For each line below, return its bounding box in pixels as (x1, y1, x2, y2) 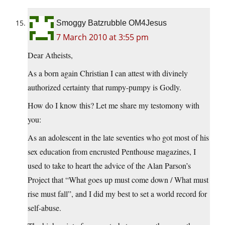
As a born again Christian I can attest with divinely (28, 67, 188, 78)
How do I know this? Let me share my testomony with (28, 99, 199, 110)
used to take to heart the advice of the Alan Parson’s (28, 160, 191, 171)
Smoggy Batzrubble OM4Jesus (56, 18, 167, 27)
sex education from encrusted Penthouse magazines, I (28, 146, 196, 157)
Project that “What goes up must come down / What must (28, 174, 208, 185)
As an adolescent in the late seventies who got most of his (28, 132, 209, 143)
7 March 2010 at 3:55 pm (56, 31, 149, 43)
